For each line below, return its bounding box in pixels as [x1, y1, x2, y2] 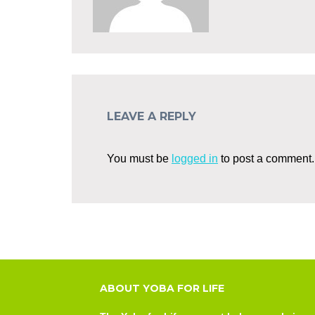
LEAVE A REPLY [107, 110, 196, 123]
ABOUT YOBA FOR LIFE [100, 282, 224, 295]
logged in [172, 153, 218, 165]
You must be [107, 153, 172, 165]
